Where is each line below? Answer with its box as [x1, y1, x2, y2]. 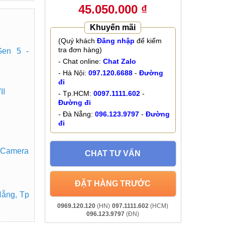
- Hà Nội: [58, 68, 88, 77]
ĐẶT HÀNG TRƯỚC [75, 179, 151, 188]
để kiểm [134, 36, 162, 45]
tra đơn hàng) [58, 45, 102, 54]
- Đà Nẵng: [58, 109, 95, 118]
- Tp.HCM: [58, 89, 93, 97]
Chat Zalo [102, 57, 136, 65]
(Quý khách [58, 36, 97, 45]
